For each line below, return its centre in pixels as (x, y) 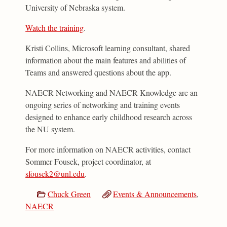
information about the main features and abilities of (106, 60)
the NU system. (50, 129)
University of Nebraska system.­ (75, 8)
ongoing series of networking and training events (103, 105)
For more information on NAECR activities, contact (108, 149)
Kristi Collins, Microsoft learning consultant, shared (108, 48)
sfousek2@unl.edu (55, 174)
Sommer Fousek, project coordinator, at (88, 162)
